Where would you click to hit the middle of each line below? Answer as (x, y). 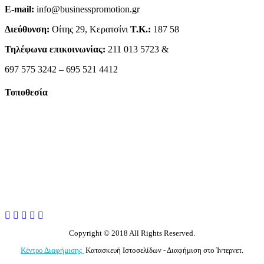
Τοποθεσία (26, 92)
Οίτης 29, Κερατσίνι (90, 29)
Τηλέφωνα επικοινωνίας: (55, 49)
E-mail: (19, 9)
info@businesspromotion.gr (87, 9)
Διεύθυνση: (27, 29)
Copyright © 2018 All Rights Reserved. (132, 233)
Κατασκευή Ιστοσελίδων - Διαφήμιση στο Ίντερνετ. (164, 250)
